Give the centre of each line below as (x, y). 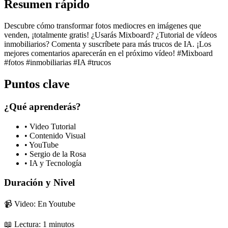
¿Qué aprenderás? (42, 106)
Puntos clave (37, 84)
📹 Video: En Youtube (40, 204)
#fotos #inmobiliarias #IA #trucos (58, 63)
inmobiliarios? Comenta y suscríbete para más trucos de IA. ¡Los (108, 44)
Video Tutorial (53, 126)
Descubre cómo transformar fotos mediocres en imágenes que (103, 26)
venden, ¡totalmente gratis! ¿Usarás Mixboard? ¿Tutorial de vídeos (110, 35)
